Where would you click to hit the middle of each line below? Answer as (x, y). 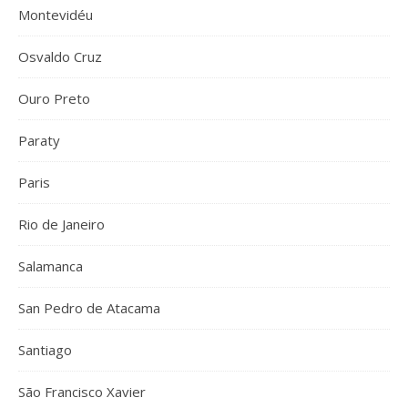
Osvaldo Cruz (60, 56)
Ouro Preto (54, 98)
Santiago (45, 350)
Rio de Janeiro (61, 224)
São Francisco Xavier (82, 392)
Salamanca (51, 266)
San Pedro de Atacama (89, 308)
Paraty (39, 140)
